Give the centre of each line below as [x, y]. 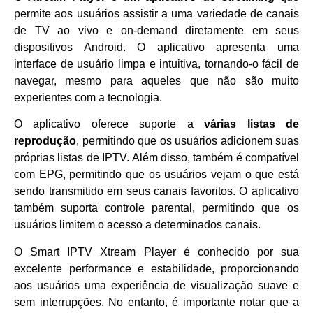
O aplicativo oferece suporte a [109, 124]
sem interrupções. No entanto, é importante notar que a [156, 302]
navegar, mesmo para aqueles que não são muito [156, 81]
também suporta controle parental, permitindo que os [156, 208]
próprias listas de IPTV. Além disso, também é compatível [156, 158]
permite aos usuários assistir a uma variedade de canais [156, 14]
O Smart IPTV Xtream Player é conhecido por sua [156, 252]
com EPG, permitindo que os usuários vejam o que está [156, 175]
